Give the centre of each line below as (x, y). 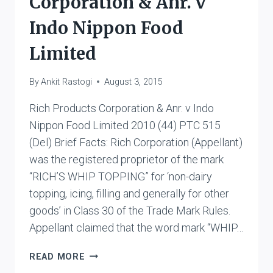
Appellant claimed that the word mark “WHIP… (136, 227)
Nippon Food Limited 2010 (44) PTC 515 (125, 125)
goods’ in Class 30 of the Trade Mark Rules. (130, 210)
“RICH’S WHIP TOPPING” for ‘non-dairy (121, 176)
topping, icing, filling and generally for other (129, 193)
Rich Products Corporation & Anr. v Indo (122, 108)
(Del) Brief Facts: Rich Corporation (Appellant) (136, 142)
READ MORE (57, 257)
